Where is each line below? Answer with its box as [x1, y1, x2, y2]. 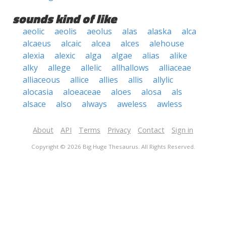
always [82, 98, 107, 109]
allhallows [111, 62, 149, 73]
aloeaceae [63, 86, 101, 97]
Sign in [172, 125, 193, 135]
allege [48, 62, 71, 73]
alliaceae [159, 62, 191, 73]
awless [157, 98, 182, 109]
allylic [153, 74, 173, 85]
